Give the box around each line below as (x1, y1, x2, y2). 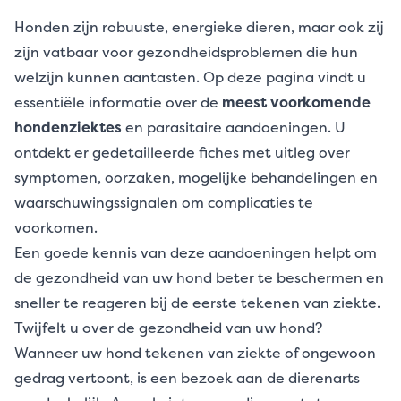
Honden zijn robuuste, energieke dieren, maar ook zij (14, 17, 384, 37)
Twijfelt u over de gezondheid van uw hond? (14, 318, 322, 337)
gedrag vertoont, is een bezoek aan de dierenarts (14, 368, 360, 388)
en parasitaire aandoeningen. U (122, 117, 346, 137)
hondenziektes (14, 117, 122, 137)
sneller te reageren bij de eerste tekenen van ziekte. (14, 293, 380, 312)
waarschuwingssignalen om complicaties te (14, 192, 313, 212)
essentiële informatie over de (14, 92, 222, 112)
